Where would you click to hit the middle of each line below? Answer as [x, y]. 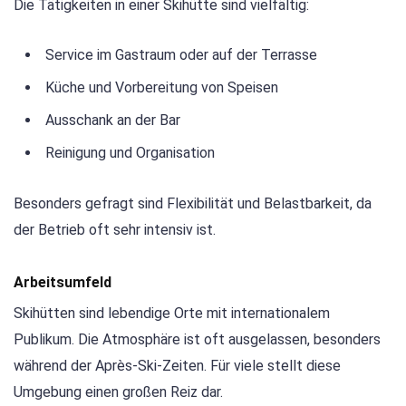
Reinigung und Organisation [130, 153]
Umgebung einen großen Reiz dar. [118, 391]
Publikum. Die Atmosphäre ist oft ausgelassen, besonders [197, 339]
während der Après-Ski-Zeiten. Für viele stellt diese [177, 365]
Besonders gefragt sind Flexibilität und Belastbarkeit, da [193, 204]
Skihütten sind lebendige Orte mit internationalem [172, 313]
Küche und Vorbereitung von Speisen [162, 88]
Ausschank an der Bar [113, 121]
